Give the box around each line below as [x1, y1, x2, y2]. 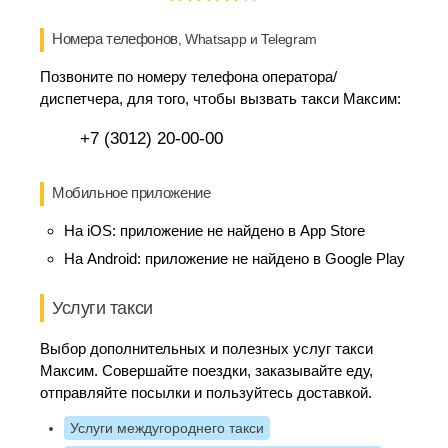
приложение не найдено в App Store [120, 222, 365, 239]
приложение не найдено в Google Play [145, 250, 405, 267]
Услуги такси [52, 298, 153, 318]
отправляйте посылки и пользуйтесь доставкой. [40, 384, 372, 401]
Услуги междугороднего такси [70, 420, 264, 436]
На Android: [64, 250, 145, 267]
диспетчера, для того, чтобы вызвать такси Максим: [40, 90, 401, 107]
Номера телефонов [52, 30, 178, 47]
